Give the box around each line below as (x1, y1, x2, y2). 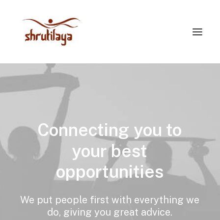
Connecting (37, 120, 130, 140)
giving (63, 206, 92, 219)
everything (134, 194, 184, 206)
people (55, 194, 87, 206)
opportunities (55, 162, 164, 182)
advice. (141, 206, 173, 219)
